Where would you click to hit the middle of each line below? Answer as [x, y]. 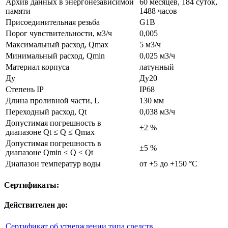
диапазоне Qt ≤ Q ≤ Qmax [50, 132]
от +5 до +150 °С [168, 163]
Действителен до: [36, 205]
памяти [18, 11]
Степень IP [25, 89]
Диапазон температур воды [53, 163]
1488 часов [158, 11]
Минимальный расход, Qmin [55, 55]
